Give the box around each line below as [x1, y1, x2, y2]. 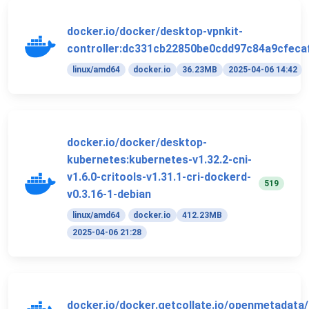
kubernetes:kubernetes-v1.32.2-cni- [67, 153, 252, 167]
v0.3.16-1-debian [67, 188, 151, 201]
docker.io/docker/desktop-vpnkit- [67, 25, 243, 39]
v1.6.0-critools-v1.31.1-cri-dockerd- [67, 170, 251, 184]
